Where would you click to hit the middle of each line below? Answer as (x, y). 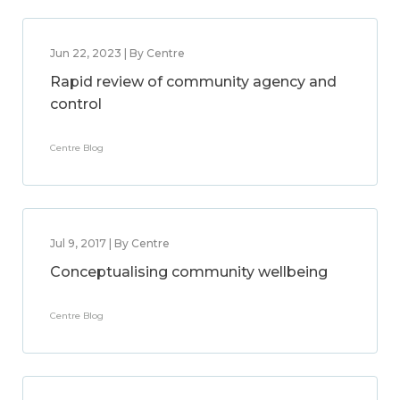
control (76, 104)
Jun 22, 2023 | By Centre (117, 53)
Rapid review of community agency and (193, 82)
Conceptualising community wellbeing (189, 272)
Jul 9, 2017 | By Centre (110, 243)
